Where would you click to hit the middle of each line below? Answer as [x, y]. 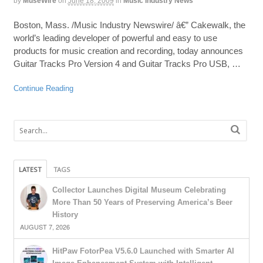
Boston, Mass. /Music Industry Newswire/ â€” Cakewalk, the [129, 25]
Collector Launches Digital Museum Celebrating [139, 190]
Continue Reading [43, 88]
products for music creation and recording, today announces [128, 50]
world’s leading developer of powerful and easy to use [115, 38]
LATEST [30, 170]
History [65, 215]
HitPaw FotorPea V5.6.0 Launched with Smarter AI [143, 251]
